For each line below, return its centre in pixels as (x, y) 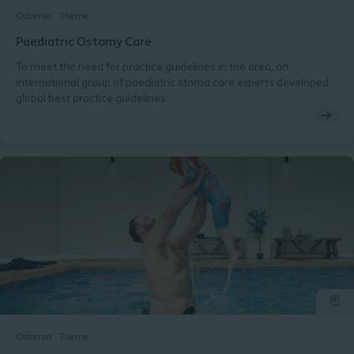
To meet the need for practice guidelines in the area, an (152, 68)
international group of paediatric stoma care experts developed (172, 83)
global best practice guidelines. (92, 99)
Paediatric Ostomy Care (84, 43)
